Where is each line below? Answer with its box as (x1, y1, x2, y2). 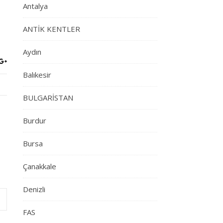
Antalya (23, 1, 48, 11)
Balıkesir (23, 70, 51, 80)
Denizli (23, 184, 45, 194)
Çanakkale (23, 161, 56, 171)
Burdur (23, 115, 46, 125)
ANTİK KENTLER (23, 24, 80, 34)
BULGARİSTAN (23, 93, 73, 103)
